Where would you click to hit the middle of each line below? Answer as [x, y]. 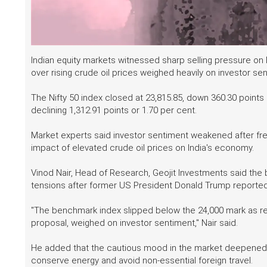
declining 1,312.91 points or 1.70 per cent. [114, 110]
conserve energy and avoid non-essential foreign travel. [142, 260]
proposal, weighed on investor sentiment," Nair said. [134, 223]
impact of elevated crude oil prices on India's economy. [142, 148]
